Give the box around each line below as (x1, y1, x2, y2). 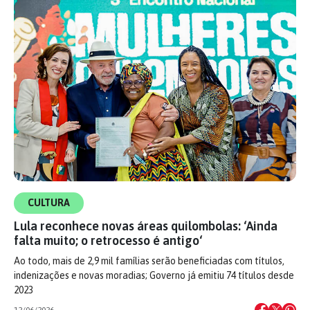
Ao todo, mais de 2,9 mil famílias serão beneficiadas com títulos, (14, 255, 284, 266)
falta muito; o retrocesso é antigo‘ (14, 232, 202, 248)
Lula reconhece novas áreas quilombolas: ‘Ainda (14, 218, 277, 233)
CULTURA (28, 197, 70, 208)
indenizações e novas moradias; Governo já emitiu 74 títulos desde (14, 269, 294, 281)
